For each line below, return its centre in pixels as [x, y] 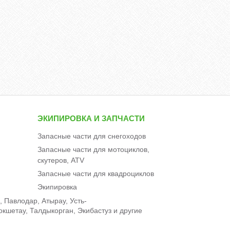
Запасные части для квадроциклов [96, 173]
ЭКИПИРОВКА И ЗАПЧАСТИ [91, 118]
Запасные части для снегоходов [92, 136]
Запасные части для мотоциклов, [94, 149]
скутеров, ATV [61, 160]
